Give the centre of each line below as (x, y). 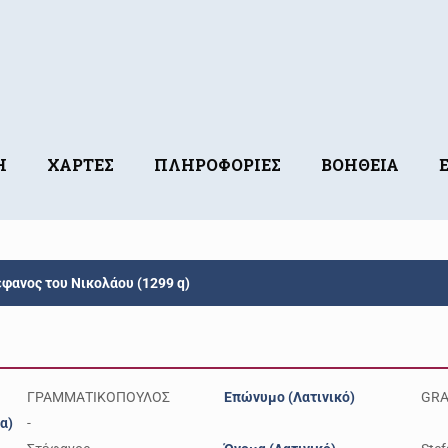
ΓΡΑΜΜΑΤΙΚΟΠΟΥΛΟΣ (99, 397)
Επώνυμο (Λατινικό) (289, 397)
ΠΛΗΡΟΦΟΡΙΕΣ (218, 164)
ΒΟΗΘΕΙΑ (360, 164)
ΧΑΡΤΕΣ (81, 164)
